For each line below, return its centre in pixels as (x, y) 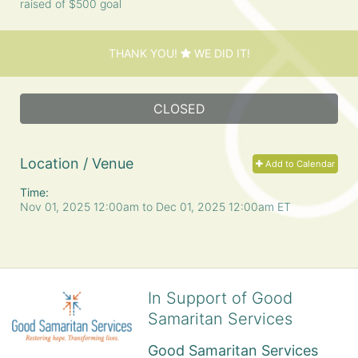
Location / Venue (77, 163)
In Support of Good (220, 298)
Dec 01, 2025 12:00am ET (223, 206)
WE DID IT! (220, 53)
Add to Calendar (299, 163)
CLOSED (179, 108)
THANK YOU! (144, 53)
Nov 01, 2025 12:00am (81, 206)
